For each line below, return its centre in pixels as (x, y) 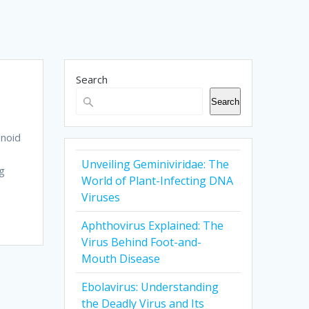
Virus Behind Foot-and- (142, 242)
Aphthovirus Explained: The (153, 226)
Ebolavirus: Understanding (150, 287)
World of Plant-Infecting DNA (158, 181)
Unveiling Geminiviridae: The (156, 165)
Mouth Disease (121, 259)
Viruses (101, 198)
